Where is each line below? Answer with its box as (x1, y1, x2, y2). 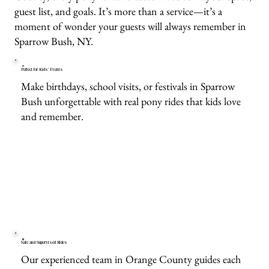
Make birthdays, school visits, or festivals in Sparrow (21, 79, 235, 93)
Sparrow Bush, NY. (14, 34, 94, 48)
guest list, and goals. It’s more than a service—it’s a (14, 4, 223, 18)
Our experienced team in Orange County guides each (21, 252, 241, 267)
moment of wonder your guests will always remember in (14, 19, 247, 33)
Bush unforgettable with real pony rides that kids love (21, 94, 241, 108)
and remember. (21, 109, 84, 123)
